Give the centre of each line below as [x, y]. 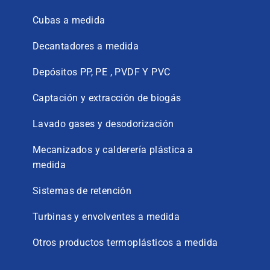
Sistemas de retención [82, 190]
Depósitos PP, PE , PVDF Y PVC [101, 72]
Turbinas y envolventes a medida [106, 216]
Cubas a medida [69, 20]
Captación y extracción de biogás [107, 98]
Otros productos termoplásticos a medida [125, 242]
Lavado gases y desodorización [103, 124]
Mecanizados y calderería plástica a [113, 149]
